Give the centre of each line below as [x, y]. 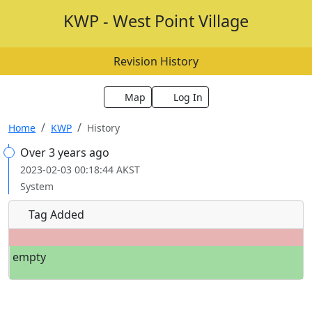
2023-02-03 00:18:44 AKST [80, 170]
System [37, 186]
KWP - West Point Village [156, 21]
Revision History [156, 61]
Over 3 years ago [65, 153]
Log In [188, 97]
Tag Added [55, 214]
